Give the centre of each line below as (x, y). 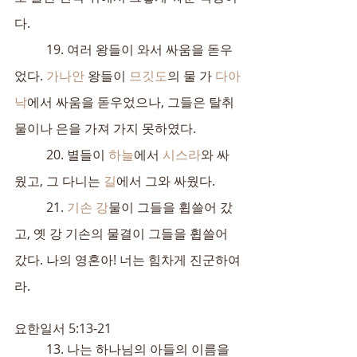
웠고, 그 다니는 (59, 181)
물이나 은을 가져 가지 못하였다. (105, 128)
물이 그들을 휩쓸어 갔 (171, 207)
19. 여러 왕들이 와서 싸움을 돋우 (30, 49)
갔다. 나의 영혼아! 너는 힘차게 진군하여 (127, 260)
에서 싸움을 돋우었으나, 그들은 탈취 (131, 102)
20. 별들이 (77, 155)
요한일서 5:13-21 (63, 328)
